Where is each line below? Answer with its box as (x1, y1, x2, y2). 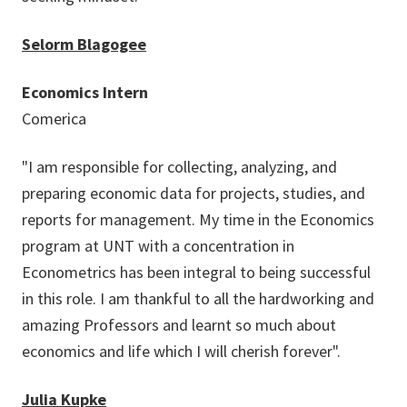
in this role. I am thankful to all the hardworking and (22, 288, 374, 309)
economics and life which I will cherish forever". (22, 341, 341, 362)
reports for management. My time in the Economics (22, 209, 374, 230)
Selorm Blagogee (22, 34, 146, 55)
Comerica (22, 108, 86, 129)
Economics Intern (22, 82, 148, 103)
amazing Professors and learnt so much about (22, 314, 336, 335)
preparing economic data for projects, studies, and (22, 183, 365, 203)
